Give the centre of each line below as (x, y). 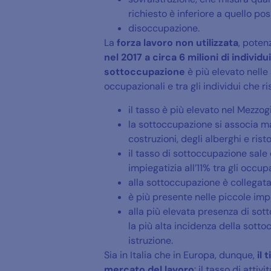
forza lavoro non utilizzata (178, 43)
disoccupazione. (164, 28)
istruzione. (151, 240)
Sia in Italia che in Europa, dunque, (181, 255)
